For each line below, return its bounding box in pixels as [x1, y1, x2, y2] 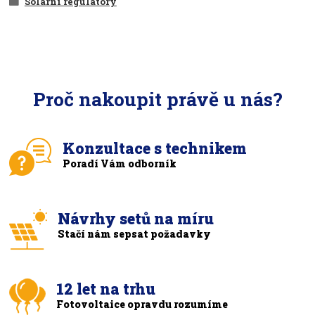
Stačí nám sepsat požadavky [58, 226, 212, 240]
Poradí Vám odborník [63, 156, 177, 170]
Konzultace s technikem [63, 138, 247, 158]
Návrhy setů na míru [58, 208, 214, 229]
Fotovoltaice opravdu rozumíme [56, 297, 229, 311]
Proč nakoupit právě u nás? [32, 86, 283, 111]
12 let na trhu [56, 278, 156, 299]
